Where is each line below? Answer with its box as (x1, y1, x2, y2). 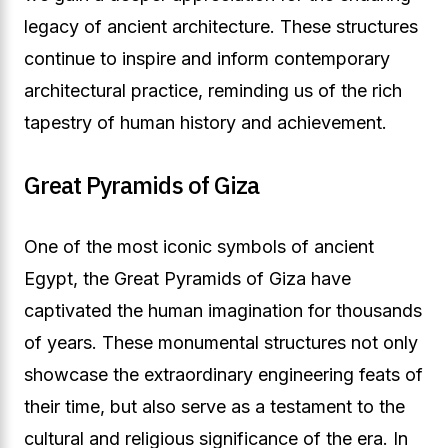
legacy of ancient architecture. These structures (24, 16, 418, 37)
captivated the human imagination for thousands (24, 300, 422, 321)
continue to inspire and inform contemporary (24, 48, 390, 69)
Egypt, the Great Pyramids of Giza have (24, 268, 351, 289)
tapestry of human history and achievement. (24, 112, 387, 133)
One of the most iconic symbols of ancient (24, 236, 374, 257)
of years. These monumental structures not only (24, 332, 418, 353)
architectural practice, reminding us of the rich (24, 80, 402, 101)
